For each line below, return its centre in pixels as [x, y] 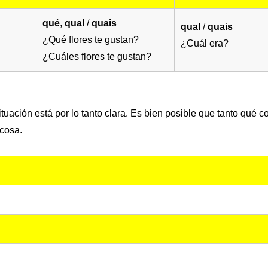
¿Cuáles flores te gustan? [97, 57]
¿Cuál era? [205, 44]
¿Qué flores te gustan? [91, 40]
